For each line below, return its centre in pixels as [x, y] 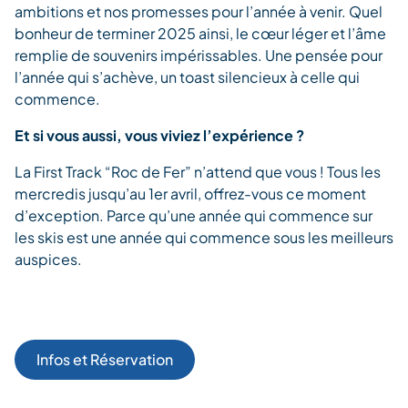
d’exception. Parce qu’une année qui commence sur [194, 215]
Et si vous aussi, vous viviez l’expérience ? [159, 135]
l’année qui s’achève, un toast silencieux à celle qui [187, 76]
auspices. [48, 259]
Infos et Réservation [105, 359]
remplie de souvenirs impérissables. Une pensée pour [199, 55]
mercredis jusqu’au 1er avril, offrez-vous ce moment [190, 193]
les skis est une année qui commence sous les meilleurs [204, 237]
